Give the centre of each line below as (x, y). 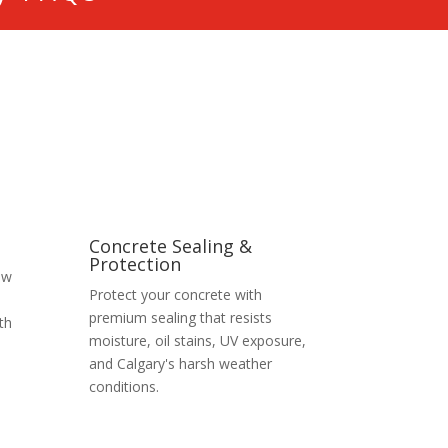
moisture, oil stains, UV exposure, (198, 340)
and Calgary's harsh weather (181, 363)
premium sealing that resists (181, 317)
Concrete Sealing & (171, 245)
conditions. (124, 386)
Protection (135, 263)
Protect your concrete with (176, 294)
